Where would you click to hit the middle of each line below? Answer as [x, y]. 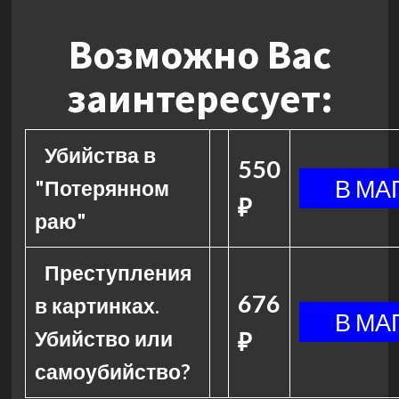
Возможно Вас [199, 54]
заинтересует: [199, 98]
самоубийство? [112, 371]
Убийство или [103, 338]
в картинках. [97, 305]
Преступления [118, 273]
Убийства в [101, 155]
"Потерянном [102, 188]
